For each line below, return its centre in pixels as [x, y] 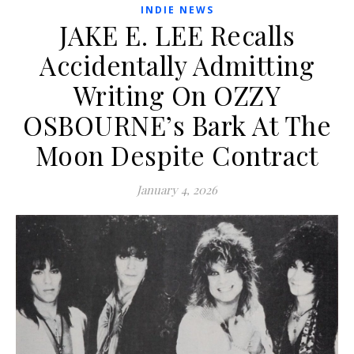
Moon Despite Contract [177, 155]
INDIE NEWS [177, 10]
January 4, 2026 [177, 190]
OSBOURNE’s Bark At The [177, 125]
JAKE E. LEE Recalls [177, 35]
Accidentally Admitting [177, 65]
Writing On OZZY [177, 95]
